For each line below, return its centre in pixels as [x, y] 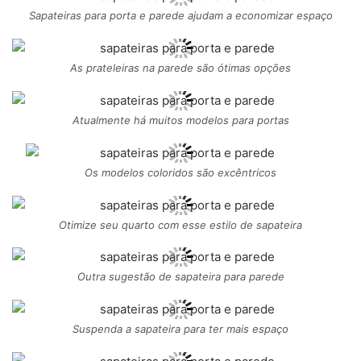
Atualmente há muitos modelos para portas [180, 120]
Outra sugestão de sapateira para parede [180, 277]
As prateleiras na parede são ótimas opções [180, 67]
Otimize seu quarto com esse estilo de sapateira [180, 224]
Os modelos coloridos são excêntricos [180, 172]
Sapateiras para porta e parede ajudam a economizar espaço [180, 15]
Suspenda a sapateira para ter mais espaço [180, 329]
